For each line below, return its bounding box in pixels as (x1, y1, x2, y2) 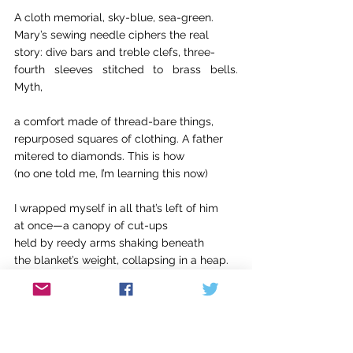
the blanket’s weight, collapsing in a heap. (14, 254, 229, 266)
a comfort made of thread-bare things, (14, 115, 214, 128)
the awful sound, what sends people (14, 323, 238, 336)
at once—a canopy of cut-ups (14, 219, 168, 232)
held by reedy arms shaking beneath (14, 236, 204, 249)
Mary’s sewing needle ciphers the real (14, 28, 209, 41)
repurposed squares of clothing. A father (14, 132, 223, 145)
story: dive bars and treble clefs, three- (14, 46, 215, 58)
